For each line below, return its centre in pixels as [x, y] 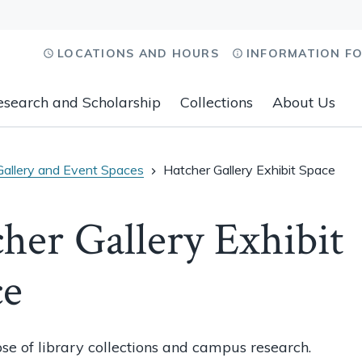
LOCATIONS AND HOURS [138, 53]
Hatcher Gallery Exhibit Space [249, 170]
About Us [304, 102]
